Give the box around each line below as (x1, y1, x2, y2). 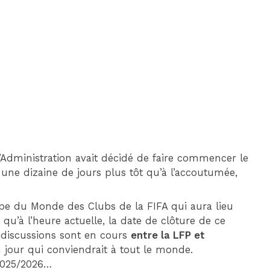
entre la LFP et (131, 229, 206, 241)
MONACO (125, 74, 161, 83)
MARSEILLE (208, 74, 253, 83)
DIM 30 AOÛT (160, 16, 210, 29)
